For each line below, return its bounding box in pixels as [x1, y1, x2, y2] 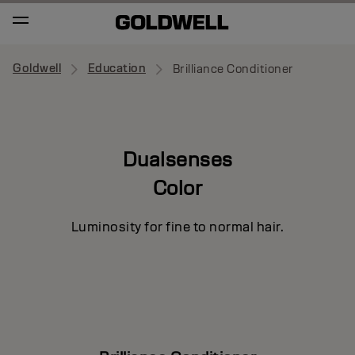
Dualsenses [122, 146, 233, 172]
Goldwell [13, 61, 61, 76]
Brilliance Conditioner [172, 62, 294, 76]
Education [87, 61, 146, 76]
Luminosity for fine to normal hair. [71, 218, 284, 235]
